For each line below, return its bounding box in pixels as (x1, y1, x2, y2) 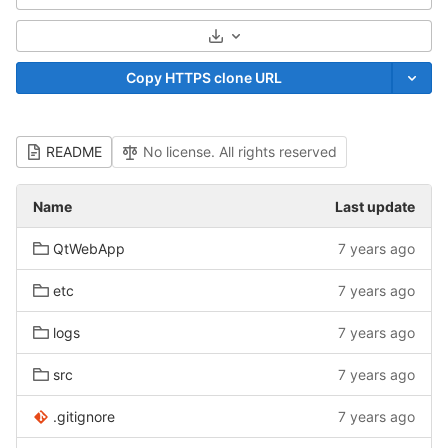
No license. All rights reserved (143, 143, 337, 160)
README (46, 143, 102, 160)
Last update (335, 198, 415, 215)
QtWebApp (53, 240, 125, 257)
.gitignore (53, 408, 115, 425)
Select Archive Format (224, 33, 368, 51)
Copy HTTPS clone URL (126, 69, 282, 86)
